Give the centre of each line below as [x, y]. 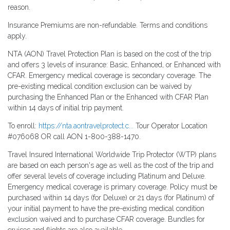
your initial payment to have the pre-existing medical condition [106, 209]
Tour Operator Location [170, 126]
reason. [19, 7]
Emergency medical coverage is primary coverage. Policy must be [112, 187]
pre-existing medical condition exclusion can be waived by [100, 87]
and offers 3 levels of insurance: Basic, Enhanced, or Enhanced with [114, 65]
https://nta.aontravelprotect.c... [86, 126]
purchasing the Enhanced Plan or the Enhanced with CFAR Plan [108, 97]
